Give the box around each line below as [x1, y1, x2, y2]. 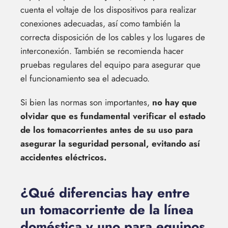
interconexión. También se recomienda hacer [20, 45, 184, 58]
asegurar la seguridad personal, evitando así [20, 137, 200, 150]
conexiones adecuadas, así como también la [20, 17, 180, 30]
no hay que [152, 96, 197, 109]
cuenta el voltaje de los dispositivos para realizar [20, 4, 196, 16]
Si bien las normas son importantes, [20, 96, 152, 109]
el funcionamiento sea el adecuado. [20, 72, 150, 85]
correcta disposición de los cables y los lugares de [20, 31, 205, 44]
